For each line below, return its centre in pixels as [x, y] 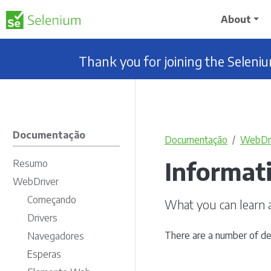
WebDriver [36, 181]
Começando [52, 200]
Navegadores [56, 236]
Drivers [42, 218]
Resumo [30, 163]
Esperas [44, 254]
